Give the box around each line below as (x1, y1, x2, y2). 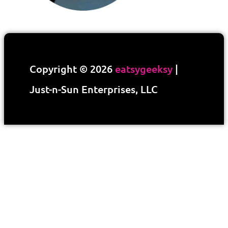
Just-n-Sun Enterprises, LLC (30, 82, 158, 96)
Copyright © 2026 (30, 62, 115, 76)
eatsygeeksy (115, 62, 173, 76)
